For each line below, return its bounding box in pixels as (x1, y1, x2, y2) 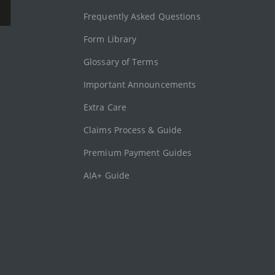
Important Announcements (83, 79, 196, 90)
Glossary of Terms (83, 56, 158, 68)
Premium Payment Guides (83, 147, 192, 158)
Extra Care (83, 101, 126, 113)
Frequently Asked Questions (83, 10, 201, 22)
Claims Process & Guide (83, 124, 182, 136)
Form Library (83, 33, 137, 45)
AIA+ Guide (83, 169, 130, 181)
